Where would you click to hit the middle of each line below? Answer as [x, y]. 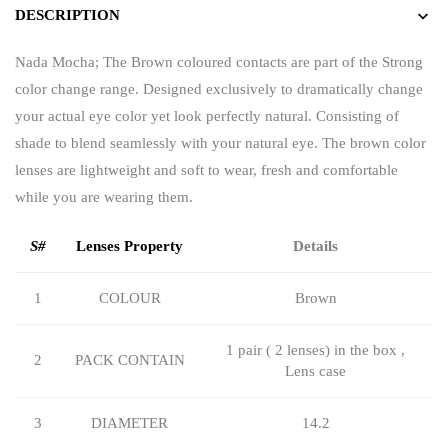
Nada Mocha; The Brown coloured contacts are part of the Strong [219, 62]
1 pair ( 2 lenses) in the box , [315, 350]
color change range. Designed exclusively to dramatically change [219, 89]
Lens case [315, 371]
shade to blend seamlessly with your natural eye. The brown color [220, 143]
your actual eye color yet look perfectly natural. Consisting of [207, 116]
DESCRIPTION [67, 15]
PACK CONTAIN [129, 360]
